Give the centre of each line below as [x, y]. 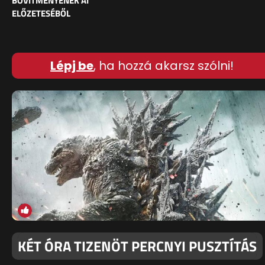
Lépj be [72, 66]
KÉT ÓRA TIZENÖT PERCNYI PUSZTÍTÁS [137, 246]
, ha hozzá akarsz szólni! [164, 66]
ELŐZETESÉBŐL [41, 14]
